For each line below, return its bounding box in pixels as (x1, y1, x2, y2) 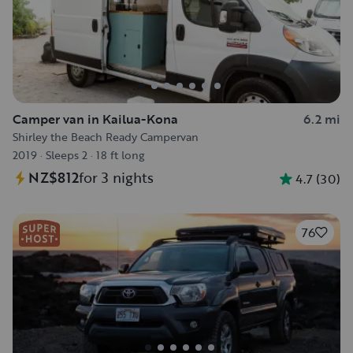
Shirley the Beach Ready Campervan (13, 128, 199, 145)
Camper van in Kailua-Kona (13, 110, 178, 128)
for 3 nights (79, 167, 154, 188)
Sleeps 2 (46, 147, 87, 163)
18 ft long (96, 147, 144, 163)
